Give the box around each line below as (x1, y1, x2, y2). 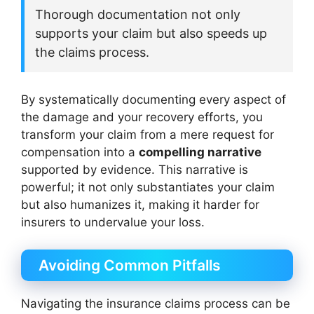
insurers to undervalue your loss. (21, 215, 205, 230)
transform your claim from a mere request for (21, 128, 274, 142)
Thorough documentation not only (35, 7, 240, 22)
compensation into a (21, 145, 139, 160)
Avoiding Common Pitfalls (39, 256, 221, 274)
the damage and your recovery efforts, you (21, 110, 263, 125)
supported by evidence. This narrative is (21, 163, 248, 177)
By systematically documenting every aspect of (21, 93, 286, 107)
